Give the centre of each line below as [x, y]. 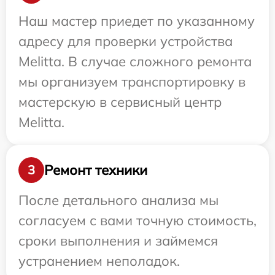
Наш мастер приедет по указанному [137, 21]
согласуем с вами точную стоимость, [137, 220]
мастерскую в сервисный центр [120, 102]
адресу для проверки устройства [126, 41]
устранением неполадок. [99, 261]
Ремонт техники [96, 170]
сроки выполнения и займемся [118, 241]
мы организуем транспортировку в [132, 82]
